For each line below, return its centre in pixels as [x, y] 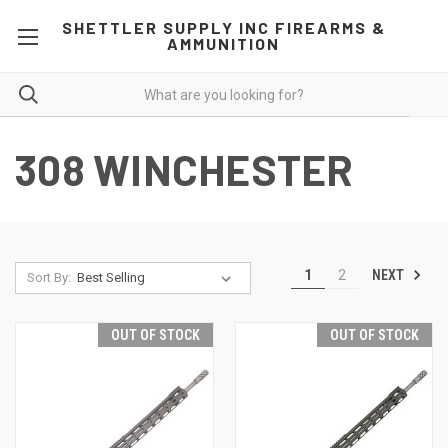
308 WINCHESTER [184, 169]
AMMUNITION [224, 43]
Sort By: [48, 277]
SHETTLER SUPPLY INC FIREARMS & [223, 27]
